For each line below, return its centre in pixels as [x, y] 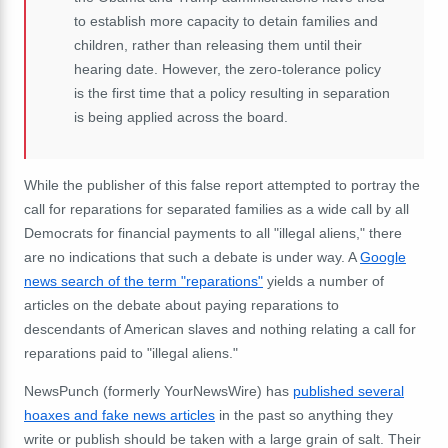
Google [383, 256]
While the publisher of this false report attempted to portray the [222, 184]
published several [348, 390]
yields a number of [323, 280]
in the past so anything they [304, 414]
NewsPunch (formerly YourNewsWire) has [158, 390]
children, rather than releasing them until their [218, 44]
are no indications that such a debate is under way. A [192, 256]
